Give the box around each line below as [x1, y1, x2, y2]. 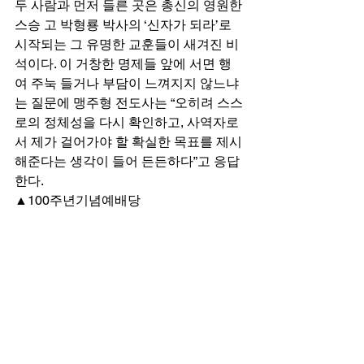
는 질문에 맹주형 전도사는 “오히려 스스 [15, 94, 243, 110]
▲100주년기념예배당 [15, 192, 144, 208]
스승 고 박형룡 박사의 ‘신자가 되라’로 [15, 16, 235, 32]
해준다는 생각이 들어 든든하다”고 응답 [15, 153, 240, 169]
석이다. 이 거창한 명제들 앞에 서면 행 [15, 55, 232, 71]
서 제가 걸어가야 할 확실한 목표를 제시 [15, 133, 242, 149]
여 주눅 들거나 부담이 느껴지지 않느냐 [15, 75, 239, 91]
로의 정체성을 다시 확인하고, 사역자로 [15, 114, 239, 130]
